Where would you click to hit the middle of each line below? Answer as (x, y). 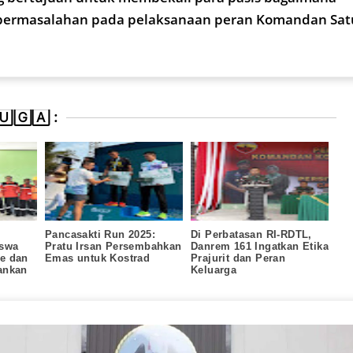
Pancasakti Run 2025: (100, 234)
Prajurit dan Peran (238, 258)
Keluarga (214, 269)
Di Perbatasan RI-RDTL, (251, 234)
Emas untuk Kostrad (98, 258)
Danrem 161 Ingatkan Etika (260, 246)
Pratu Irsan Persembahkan (113, 246)
